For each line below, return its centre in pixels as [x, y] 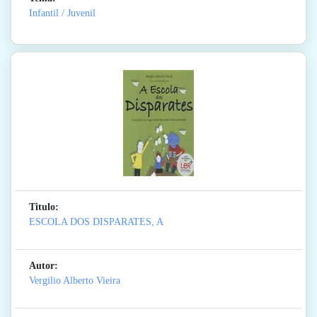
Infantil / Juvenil [62, 13]
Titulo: [44, 207]
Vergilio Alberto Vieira [75, 281]
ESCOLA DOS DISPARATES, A [96, 222]
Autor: [44, 266]
